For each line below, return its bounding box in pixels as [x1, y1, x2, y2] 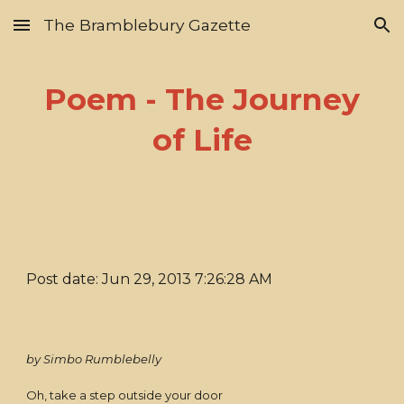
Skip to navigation [277, 25, 390, 41]
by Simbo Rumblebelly [26, 352, 162, 366]
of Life [151, 122, 252, 158]
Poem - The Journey [44, 81, 360, 117]
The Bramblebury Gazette [43, 15, 251, 34]
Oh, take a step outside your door [26, 388, 224, 402]
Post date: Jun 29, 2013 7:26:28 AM [26, 271, 273, 288]
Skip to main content [14, 25, 142, 41]
